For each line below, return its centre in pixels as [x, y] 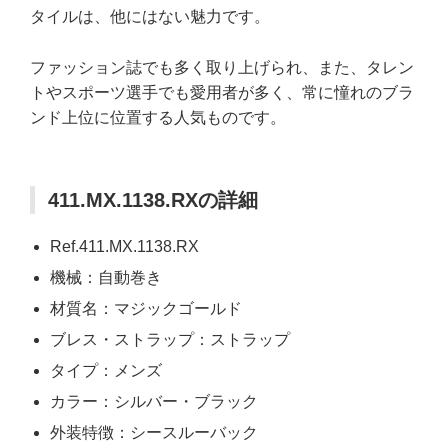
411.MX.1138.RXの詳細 [153, 199]
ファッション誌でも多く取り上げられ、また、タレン [222, 67]
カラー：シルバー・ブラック [154, 401]
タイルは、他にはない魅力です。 [150, 17]
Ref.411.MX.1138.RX [124, 246]
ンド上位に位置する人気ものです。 [158, 117]
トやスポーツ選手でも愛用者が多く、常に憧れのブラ [222, 92]
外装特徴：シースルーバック [154, 432]
